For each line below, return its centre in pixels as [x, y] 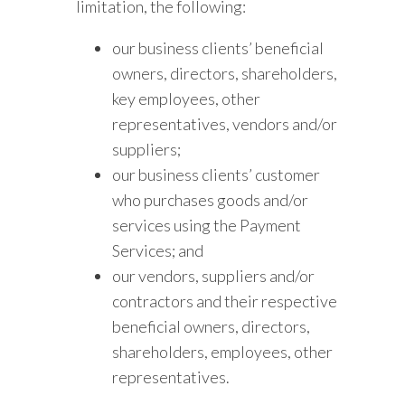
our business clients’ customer [217, 174]
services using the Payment [207, 225]
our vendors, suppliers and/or [214, 276]
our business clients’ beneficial [218, 48]
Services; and [158, 250]
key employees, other [187, 99]
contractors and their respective [225, 301]
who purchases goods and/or [211, 200]
